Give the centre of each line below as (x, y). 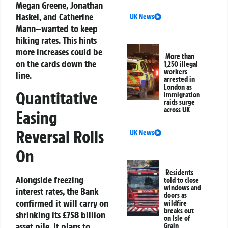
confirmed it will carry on (62, 203)
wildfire (176, 203)
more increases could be (59, 52)
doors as (176, 196)
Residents (180, 173)
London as (178, 87)
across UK (177, 110)
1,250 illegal (181, 64)
